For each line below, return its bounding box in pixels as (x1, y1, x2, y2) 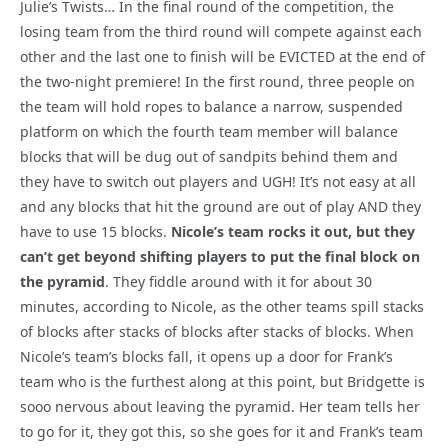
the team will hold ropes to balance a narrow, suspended (20, 96, 403, 116)
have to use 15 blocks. (20, 221, 171, 241)
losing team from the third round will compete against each (20, 21, 422, 41)
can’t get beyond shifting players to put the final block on (20, 246, 420, 266)
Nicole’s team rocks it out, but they (171, 221, 415, 241)
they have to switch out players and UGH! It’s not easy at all (20, 171, 416, 191)
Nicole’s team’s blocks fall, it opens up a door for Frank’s (20, 346, 393, 366)
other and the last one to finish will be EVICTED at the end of (20, 46, 425, 66)
